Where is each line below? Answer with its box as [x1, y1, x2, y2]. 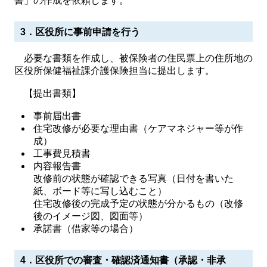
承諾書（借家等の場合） [33, 223, 139, 234]
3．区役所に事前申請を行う [20, 27, 140, 37]
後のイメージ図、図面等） [33, 211, 148, 221]
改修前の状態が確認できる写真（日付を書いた [33, 173, 234, 184]
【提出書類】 [14, 88, 81, 98]
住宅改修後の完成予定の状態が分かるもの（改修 [33, 198, 244, 209]
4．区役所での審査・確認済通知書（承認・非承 [20, 255, 226, 265]
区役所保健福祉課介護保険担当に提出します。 [14, 66, 234, 76]
